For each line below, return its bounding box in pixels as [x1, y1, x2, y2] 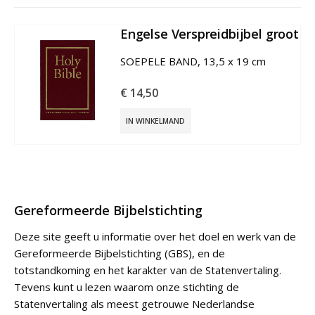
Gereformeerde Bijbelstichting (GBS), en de [14, 246, 225, 261]
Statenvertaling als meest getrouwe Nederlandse [14, 297, 255, 311]
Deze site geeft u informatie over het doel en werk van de [14, 229, 296, 244]
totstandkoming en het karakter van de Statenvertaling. [14, 263, 281, 278]
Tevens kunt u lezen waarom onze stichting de [14, 280, 239, 295]
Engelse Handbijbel [120, 25, 238, 43]
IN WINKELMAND [126, 116, 186, 127]
